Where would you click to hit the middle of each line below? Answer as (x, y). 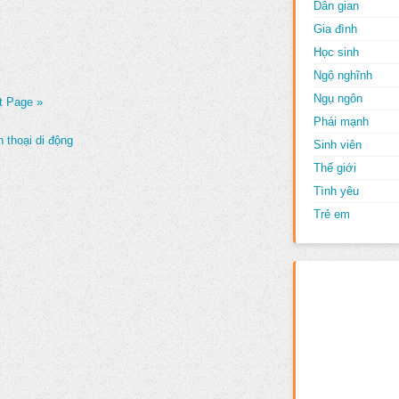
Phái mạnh (342, 122)
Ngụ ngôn (338, 98)
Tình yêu (337, 191)
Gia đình (336, 29)
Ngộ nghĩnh (343, 75)
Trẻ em (332, 214)
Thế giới (335, 168)
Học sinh (337, 52)
